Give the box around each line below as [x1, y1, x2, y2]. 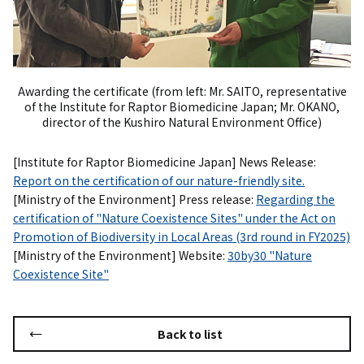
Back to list [157, 325, 223, 342]
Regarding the [256, 191, 335, 208]
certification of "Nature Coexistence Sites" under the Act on [13, 210, 336, 227]
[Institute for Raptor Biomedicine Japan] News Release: [13, 154, 316, 171]
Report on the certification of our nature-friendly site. [13, 172, 305, 189]
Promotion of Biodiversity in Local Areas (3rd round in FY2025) [13, 228, 350, 245]
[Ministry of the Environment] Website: [13, 247, 227, 264]
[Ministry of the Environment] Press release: [13, 191, 256, 208]
